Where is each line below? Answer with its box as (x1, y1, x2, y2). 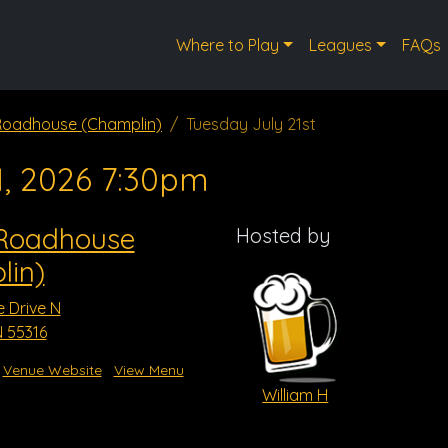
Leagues (308, 35, 372, 55)
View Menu (113, 361, 184, 379)
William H (262, 384, 329, 405)
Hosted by (236, 223, 331, 248)
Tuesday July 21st (186, 114, 316, 134)
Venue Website (2, 361, 102, 379)
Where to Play (176, 35, 280, 55)
